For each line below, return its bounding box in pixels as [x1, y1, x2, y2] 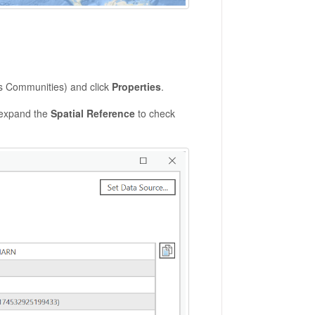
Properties [111, 79, 161, 94]
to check [134, 106, 175, 121]
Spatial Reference [50, 106, 135, 121]
